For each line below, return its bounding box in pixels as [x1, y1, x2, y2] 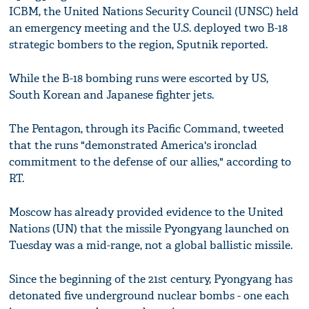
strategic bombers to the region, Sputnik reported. [9, 37, 268, 52]
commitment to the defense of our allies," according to [9, 154, 292, 170]
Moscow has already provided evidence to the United [9, 205, 284, 220]
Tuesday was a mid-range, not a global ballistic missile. [9, 238, 293, 253]
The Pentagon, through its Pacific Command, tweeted [9, 121, 285, 137]
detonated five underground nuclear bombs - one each [9, 288, 290, 303]
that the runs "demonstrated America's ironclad [9, 138, 258, 153]
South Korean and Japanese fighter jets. [9, 88, 215, 103]
